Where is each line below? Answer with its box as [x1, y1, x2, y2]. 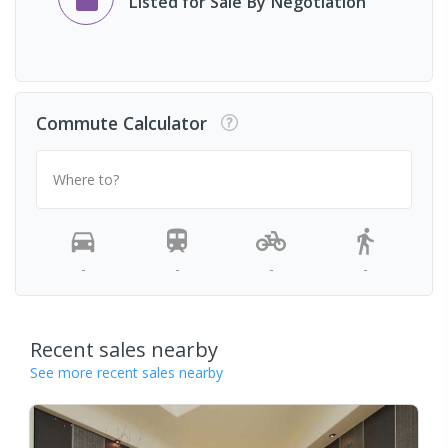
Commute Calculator [36, 110, 207, 135]
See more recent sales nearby [30, 363, 223, 383]
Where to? [53, 169, 119, 189]
